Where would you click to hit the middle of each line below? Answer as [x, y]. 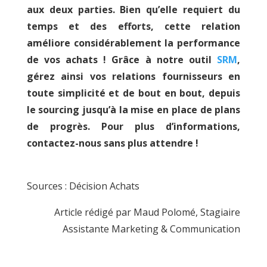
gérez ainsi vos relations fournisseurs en [133, 76]
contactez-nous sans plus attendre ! [114, 143]
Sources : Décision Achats [83, 186]
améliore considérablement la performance [133, 43]
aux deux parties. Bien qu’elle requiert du [133, 9]
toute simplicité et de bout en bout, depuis [133, 93]
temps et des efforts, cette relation [133, 26]
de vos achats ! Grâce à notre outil [122, 59]
